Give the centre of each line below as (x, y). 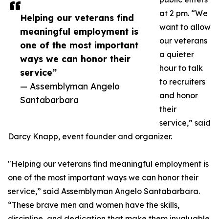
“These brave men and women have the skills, (94, 205)
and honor (179, 96)
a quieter (177, 55)
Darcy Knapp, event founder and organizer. (90, 137)
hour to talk (181, 68)
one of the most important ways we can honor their (103, 178)
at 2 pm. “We (184, 13)
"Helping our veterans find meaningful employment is (108, 164)
